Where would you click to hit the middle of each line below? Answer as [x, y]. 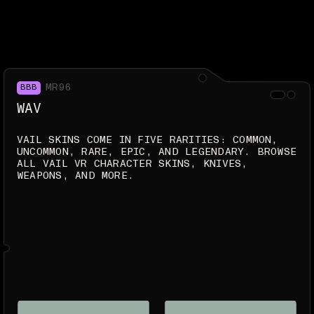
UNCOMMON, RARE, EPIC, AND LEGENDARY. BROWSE [157, 152]
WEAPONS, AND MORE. [75, 176]
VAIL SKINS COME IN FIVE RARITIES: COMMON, [147, 141]
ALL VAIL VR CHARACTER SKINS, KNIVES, [132, 164]
